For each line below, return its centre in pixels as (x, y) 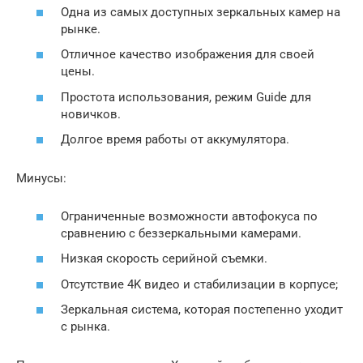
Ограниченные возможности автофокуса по (189, 216)
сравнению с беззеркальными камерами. (181, 233)
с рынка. (85, 327)
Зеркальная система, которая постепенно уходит (202, 310)
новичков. (91, 114)
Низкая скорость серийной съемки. (164, 258)
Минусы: (41, 178)
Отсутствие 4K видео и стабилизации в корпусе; (199, 284)
